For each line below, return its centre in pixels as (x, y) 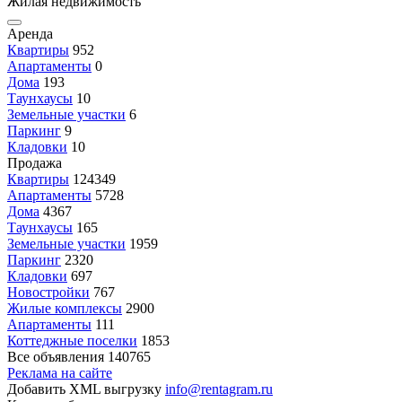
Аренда (30, 34)
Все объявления (56, 357)
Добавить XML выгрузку (86, 389)
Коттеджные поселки (72, 341)
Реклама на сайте (60, 373)
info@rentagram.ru (219, 389)
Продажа (35, 163)
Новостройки (48, 292)
